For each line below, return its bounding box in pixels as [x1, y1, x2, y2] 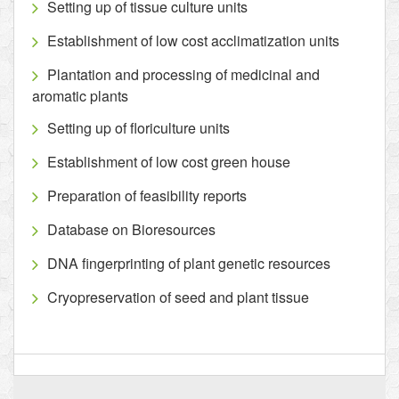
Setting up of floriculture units [47, 118, 230, 138]
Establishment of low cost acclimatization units [47, 30, 339, 51]
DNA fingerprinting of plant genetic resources [47, 253, 330, 273]
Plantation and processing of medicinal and [47, 64, 320, 85]
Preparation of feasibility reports [47, 185, 247, 206]
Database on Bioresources [47, 219, 216, 240]
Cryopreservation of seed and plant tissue [47, 287, 309, 307]
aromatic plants [32, 85, 128, 106]
